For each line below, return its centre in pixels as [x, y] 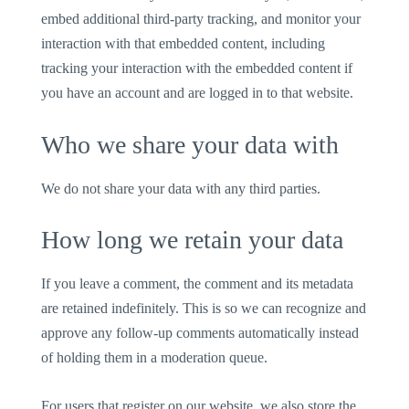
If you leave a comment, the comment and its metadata [198, 284]
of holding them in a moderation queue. [155, 358]
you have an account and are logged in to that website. [198, 92]
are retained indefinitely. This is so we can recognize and [204, 309]
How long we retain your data [193, 240]
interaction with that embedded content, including [184, 43]
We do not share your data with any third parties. [181, 188]
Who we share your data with [190, 144]
